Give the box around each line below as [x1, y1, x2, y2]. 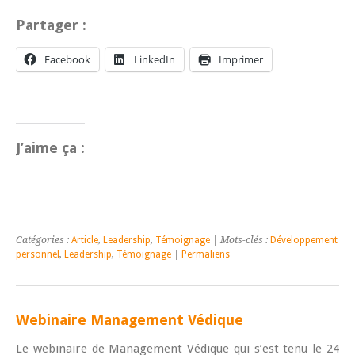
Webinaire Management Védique [16, 311, 243, 328]
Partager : [16, 16, 86, 33]
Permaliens [181, 248, 230, 260]
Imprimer [219, 52, 263, 67]
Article [71, 234, 98, 246]
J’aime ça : [16, 139, 85, 156]
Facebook [44, 52, 90, 67]
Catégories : [16, 234, 71, 246]
